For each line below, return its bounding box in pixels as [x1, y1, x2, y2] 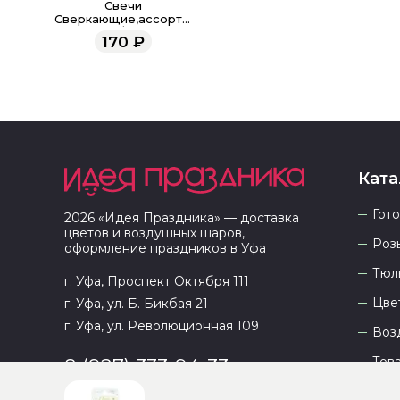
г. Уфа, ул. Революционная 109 [64, 318, 259, 334]
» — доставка [214, 210, 299, 226]
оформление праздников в [64, 240, 241, 256]
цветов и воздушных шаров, [64, 225, 245, 241]
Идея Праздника [104, 210, 214, 226]
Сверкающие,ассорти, [54, 12, 193, 26]
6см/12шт [96, 26, 152, 39]
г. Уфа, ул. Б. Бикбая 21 [64, 296, 208, 312]
